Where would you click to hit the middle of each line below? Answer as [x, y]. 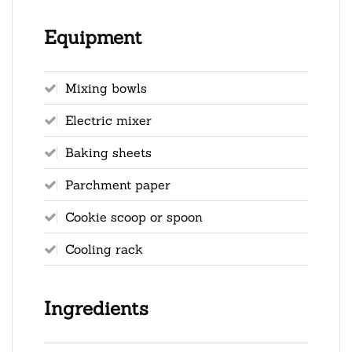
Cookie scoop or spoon [134, 216]
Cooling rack [104, 249]
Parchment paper [118, 184]
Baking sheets [108, 152]
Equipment [93, 37]
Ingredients [96, 308]
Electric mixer [108, 120]
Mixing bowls [106, 88]
